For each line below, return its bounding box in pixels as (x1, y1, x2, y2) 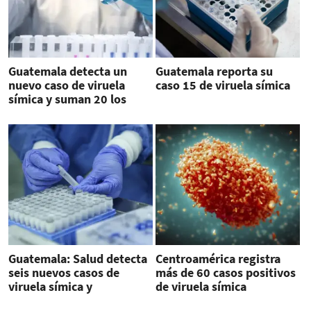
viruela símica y (8, 278, 92, 294)
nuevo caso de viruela (8, 77, 125, 94)
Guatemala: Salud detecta (8, 250, 147, 267)
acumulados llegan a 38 (8, 292, 135, 308)
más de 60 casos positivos (155, 264, 296, 280)
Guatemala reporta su (155, 63, 273, 80)
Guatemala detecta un (8, 63, 127, 80)
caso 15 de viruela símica (155, 77, 290, 94)
